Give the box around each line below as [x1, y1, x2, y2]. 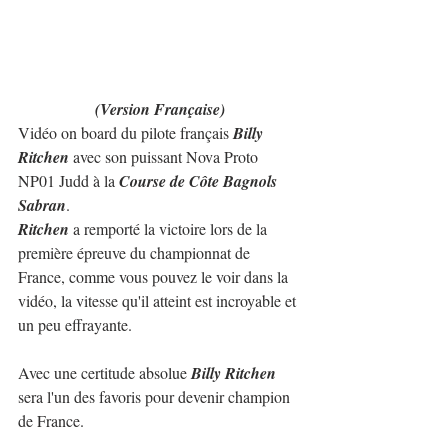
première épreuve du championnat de [18, 242, 254, 264]
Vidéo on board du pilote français [18, 122, 233, 144]
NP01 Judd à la [18, 170, 119, 192]
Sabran [18, 194, 66, 217]
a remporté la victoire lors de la [69, 218, 271, 240]
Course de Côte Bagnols [119, 170, 281, 193]
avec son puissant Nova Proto [69, 146, 262, 168]
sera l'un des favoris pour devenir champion [18, 386, 294, 408]
